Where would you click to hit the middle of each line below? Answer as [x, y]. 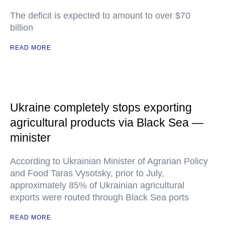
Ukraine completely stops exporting [101, 107]
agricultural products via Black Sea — [107, 123]
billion [22, 28]
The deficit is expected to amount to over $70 [100, 16]
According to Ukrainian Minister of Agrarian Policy [109, 161]
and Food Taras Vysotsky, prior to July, [87, 173]
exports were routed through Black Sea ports [99, 197]
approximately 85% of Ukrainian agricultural [97, 185]
